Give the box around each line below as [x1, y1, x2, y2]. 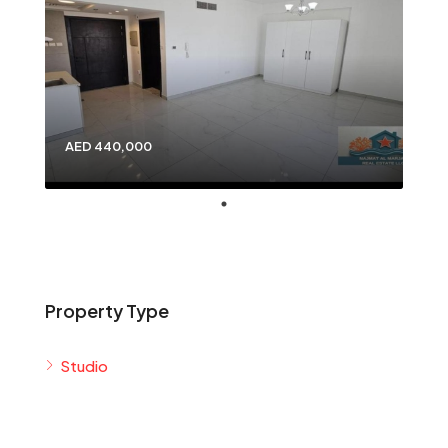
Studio [60, 356, 108, 375]
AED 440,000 [65, 138, 152, 154]
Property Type [45, 299, 169, 322]
